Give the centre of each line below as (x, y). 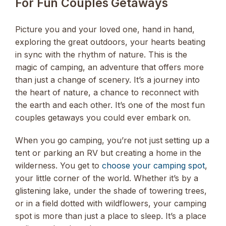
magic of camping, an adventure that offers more (109, 67)
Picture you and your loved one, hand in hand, (105, 30)
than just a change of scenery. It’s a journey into (107, 80)
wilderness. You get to (59, 165)
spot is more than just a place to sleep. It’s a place (111, 216)
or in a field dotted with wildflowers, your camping (111, 203)
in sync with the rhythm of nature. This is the (101, 55)
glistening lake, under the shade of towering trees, (111, 190)
